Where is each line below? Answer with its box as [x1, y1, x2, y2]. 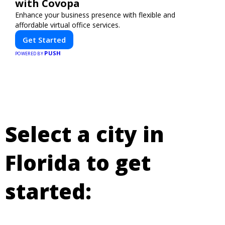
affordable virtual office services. [15, 20, 120, 30]
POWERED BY [15, 50, 45, 57]
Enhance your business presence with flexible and [15, 10, 175, 20]
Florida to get [5, 148, 151, 177]
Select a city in [5, 119, 164, 148]
